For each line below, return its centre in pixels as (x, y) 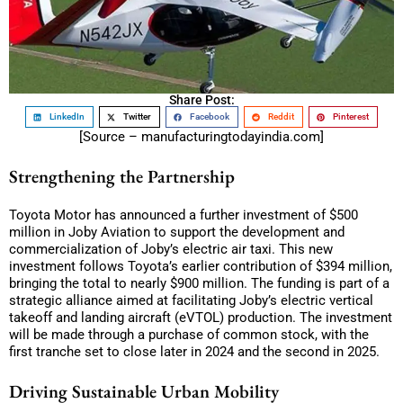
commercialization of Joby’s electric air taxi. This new (171, 249)
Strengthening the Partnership (122, 176)
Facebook (209, 117)
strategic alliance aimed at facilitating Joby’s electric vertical (191, 300)
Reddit (281, 117)
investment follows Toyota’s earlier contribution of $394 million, (201, 266)
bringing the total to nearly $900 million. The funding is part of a (199, 283)
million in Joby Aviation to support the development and (177, 232)
